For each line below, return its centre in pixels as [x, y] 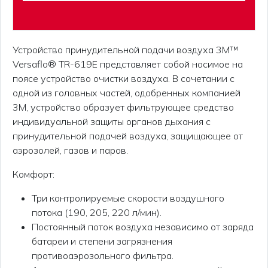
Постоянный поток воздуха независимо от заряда [143, 227]
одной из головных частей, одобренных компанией [127, 93]
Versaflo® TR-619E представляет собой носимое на [128, 64]
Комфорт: [33, 174]
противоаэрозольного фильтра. [103, 255]
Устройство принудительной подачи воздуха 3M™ [126, 50]
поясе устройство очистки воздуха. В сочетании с [124, 78]
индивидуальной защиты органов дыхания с [112, 121]
